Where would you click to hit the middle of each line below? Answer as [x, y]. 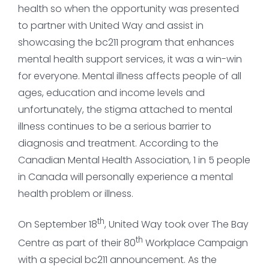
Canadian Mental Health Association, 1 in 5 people [134, 160]
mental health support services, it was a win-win [130, 59]
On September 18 [57, 224]
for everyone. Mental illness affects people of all [129, 76]
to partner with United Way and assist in [110, 25]
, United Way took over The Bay [176, 224]
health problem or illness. [75, 193]
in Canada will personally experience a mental [125, 177]
